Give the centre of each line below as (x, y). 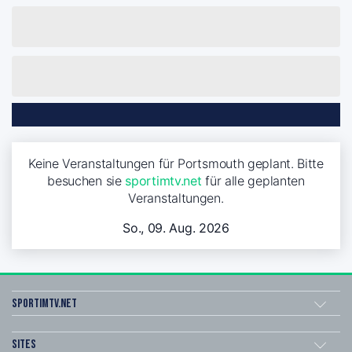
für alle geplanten (253, 180)
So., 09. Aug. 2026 (176, 227)
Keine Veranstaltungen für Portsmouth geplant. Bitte (176, 163)
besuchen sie (86, 180)
